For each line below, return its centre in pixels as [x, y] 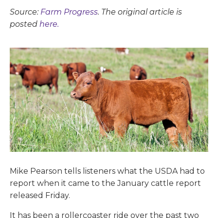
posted [25, 24]
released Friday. [40, 196]
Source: [25, 12]
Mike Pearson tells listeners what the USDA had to [107, 171]
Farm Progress [69, 12]
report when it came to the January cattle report [105, 183]
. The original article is [140, 12]
